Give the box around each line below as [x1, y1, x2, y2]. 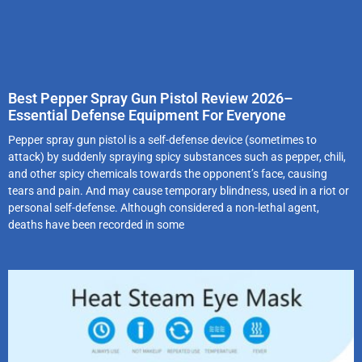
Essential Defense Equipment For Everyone [8, 107, 286, 124]
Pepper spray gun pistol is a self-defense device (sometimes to [8, 133, 317, 147]
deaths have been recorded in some [8, 218, 184, 232]
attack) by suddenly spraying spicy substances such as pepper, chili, [8, 150, 346, 164]
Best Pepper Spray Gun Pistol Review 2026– [8, 90, 293, 107]
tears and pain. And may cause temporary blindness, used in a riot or [8, 184, 349, 198]
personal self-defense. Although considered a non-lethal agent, [8, 201, 319, 215]
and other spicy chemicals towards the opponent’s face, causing [8, 167, 327, 181]
